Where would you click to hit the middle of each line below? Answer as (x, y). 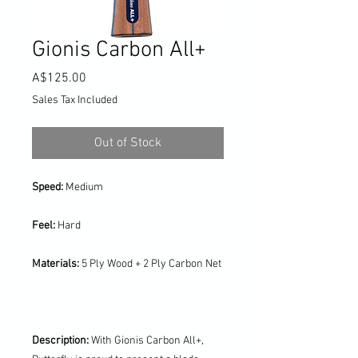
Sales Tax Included (75, 100)
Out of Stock (128, 143)
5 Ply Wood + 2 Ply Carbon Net (151, 264)
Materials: (57, 264)
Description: (62, 340)
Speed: (49, 187)
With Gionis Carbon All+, (147, 340)
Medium (84, 187)
